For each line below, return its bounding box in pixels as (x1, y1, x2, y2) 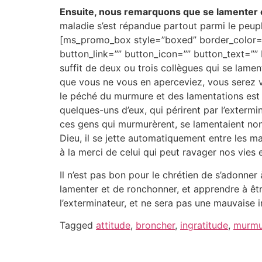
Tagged (60, 219, 96, 232)
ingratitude (180, 219, 228, 232)
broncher (136, 219, 175, 232)
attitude (96, 219, 130, 232)
